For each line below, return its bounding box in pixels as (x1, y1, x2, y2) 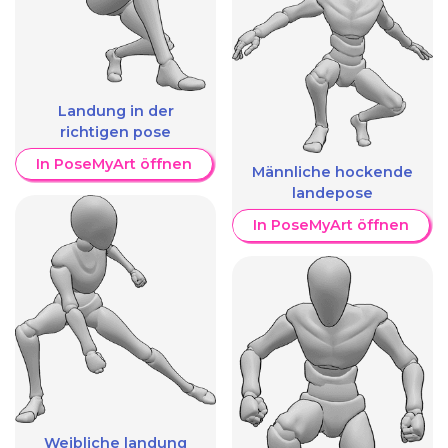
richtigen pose (60, 122, 171, 141)
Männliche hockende (252, 163, 413, 182)
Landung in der (57, 101, 174, 120)
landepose (292, 184, 373, 203)
